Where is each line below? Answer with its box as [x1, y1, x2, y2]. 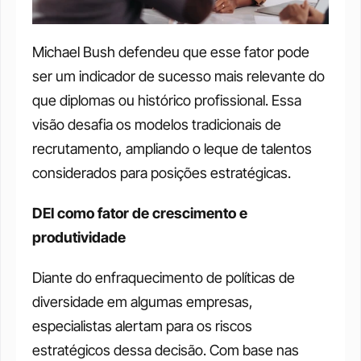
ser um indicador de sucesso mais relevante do [32, 67, 325, 85]
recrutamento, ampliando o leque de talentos [32, 139, 312, 157]
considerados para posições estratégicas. [32, 164, 291, 181]
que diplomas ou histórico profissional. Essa [32, 91, 301, 109]
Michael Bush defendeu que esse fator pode [32, 43, 309, 60]
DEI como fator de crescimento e [32, 204, 247, 222]
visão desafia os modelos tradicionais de [32, 115, 281, 133]
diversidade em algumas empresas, [32, 293, 253, 310]
